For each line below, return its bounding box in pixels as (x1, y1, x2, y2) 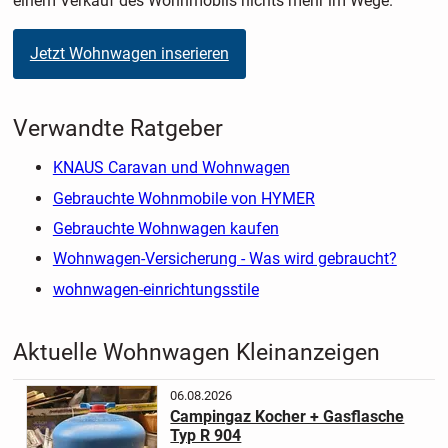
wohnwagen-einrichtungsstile (52, 279, 259, 299)
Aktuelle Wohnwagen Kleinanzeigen (12, 338, 380, 366)
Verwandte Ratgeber (12, 115, 223, 143)
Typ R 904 (170, 425, 242, 445)
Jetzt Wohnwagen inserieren (29, 44, 229, 63)
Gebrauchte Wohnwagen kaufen (52, 218, 279, 238)
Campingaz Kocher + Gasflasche (170, 406, 405, 426)
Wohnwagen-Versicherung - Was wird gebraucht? (52, 249, 397, 269)
